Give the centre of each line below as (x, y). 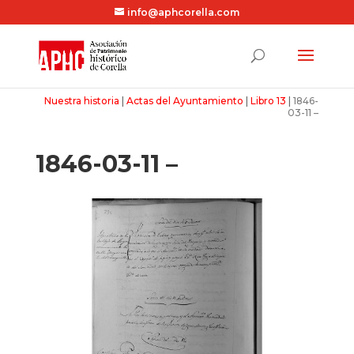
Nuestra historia (82, 101)
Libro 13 (269, 101)
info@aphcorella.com (183, 12)
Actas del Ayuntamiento (185, 101)
